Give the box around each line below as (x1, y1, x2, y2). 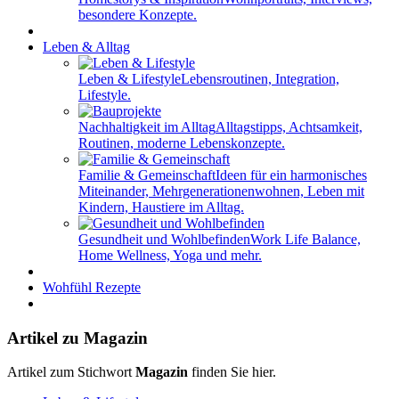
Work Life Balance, (250, 232, 361, 247)
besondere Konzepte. (78, 7, 197, 22)
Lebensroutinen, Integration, (181, 71, 339, 86)
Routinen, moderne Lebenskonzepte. (78, 135, 285, 151)
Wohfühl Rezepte (43, 280, 141, 295)
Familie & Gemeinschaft (78, 167, 216, 183)
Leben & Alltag (43, 39, 130, 54)
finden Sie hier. (188, 364, 276, 380)
